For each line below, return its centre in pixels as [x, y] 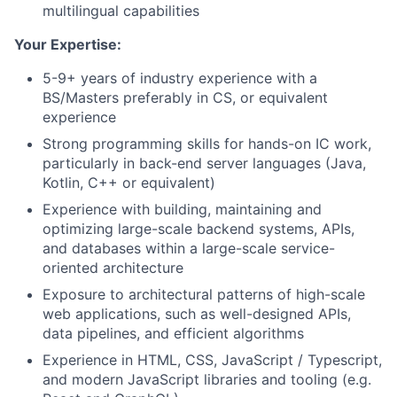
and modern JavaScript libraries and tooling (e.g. [207, 379]
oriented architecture [113, 268]
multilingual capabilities [121, 11]
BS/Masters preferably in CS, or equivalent [185, 97]
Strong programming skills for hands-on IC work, [207, 144]
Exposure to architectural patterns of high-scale [204, 294]
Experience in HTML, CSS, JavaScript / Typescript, [212, 360]
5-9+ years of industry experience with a [180, 78]
